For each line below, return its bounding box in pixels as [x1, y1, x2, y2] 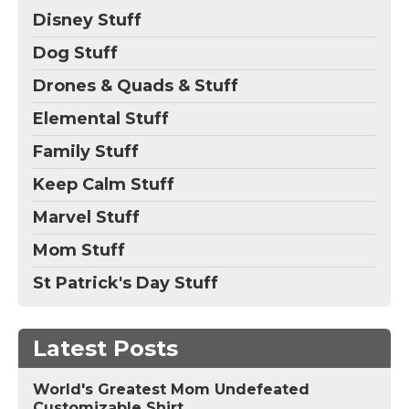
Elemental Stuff [33, 109, 169, 130]
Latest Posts [33, 335, 178, 362]
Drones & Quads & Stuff [33, 76, 238, 97]
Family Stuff [33, 142, 139, 163]
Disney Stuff [33, 10, 142, 31]
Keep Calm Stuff [33, 174, 174, 195]
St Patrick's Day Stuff [33, 273, 218, 294]
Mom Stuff [33, 240, 125, 261]
